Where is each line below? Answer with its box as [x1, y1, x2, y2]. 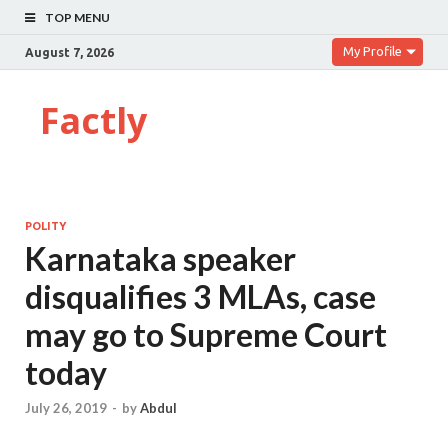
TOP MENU [45, 10, 110, 25]
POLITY [25, 220, 66, 232]
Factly [40, 96, 147, 145]
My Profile [343, 44, 402, 58]
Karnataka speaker [25, 239, 296, 278]
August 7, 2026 [25, 45, 114, 59]
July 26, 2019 [25, 400, 107, 417]
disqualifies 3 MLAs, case [25, 277, 376, 316]
